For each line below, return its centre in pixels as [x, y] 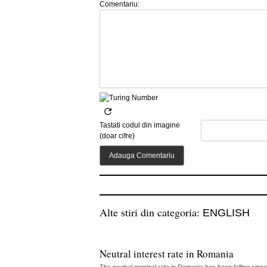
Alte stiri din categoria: [151, 212]
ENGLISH [226, 213]
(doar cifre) [117, 136]
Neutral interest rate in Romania [167, 254]
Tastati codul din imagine [140, 125]
